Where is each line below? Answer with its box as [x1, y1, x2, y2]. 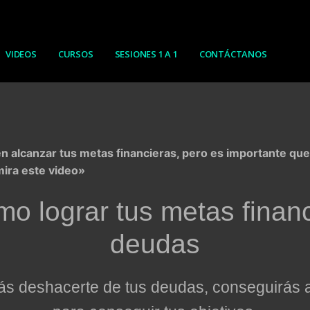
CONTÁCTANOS [199, 48, 267, 61]
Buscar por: [204, 106, 226, 120]
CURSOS [57, 48, 93, 61]
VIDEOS [6, 48, 37, 61]
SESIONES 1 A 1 [114, 48, 178, 61]
